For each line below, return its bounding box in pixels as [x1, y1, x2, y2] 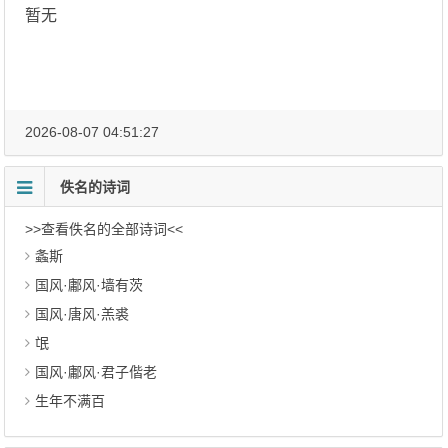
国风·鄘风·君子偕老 [35, 364, 158, 380]
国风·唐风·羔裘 [35, 306, 130, 322]
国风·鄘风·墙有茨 [35, 277, 144, 293]
